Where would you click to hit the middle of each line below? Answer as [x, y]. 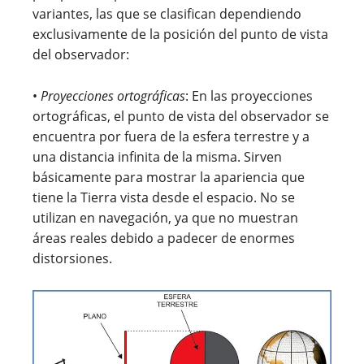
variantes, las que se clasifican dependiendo [167, 14]
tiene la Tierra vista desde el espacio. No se [164, 198]
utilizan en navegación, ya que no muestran [165, 218]
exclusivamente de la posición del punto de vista [180, 35]
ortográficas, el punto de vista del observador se [181, 117]
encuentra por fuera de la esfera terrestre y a [171, 137]
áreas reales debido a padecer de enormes [164, 238]
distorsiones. [72, 259]
